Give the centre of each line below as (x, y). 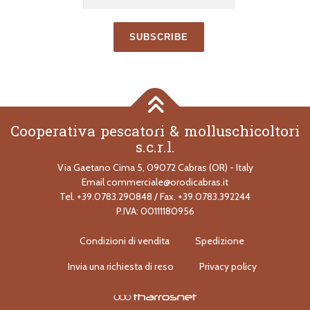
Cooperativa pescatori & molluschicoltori (155, 180)
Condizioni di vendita (125, 289)
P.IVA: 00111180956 (155, 259)
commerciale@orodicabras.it (167, 230)
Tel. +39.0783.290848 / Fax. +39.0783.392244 (155, 245)
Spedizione (220, 289)
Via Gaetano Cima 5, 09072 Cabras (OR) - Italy (155, 216)
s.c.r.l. (155, 195)
